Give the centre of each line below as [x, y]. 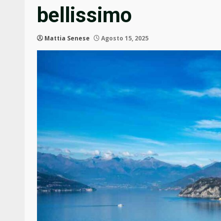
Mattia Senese [67, 38]
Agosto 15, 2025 [124, 38]
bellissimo [84, 15]
